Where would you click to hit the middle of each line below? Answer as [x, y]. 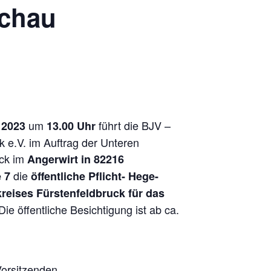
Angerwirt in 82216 [76, 159]
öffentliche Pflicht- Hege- [95, 176]
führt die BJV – [133, 125]
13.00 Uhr [71, 126]
